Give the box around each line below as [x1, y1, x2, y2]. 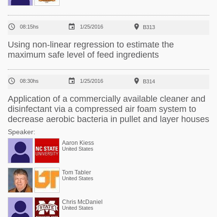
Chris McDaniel [62, 199, 103, 205]
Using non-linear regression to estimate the [8, 40, 174, 49]
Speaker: [8, 128, 35, 136]
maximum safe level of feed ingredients [8, 50, 159, 60]
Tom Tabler [62, 169, 91, 176]
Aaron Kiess [62, 139, 94, 146]
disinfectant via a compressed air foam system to [8, 104, 196, 114]
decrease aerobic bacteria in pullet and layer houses [8, 114, 209, 124]
